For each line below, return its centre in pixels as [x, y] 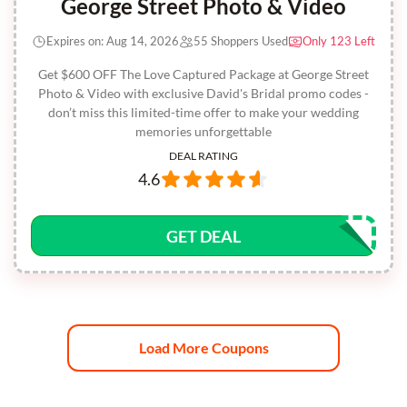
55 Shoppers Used [241, 41]
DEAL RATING [203, 156]
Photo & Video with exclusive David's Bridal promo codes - [203, 93]
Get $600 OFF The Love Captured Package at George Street [203, 74]
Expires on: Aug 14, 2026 [113, 41]
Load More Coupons [203, 347]
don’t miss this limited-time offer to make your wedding [203, 112]
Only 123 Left [339, 41]
